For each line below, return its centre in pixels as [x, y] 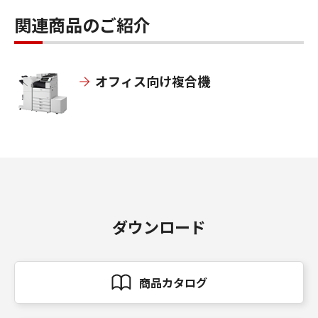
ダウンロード [159, 227]
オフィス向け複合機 [153, 81]
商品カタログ [173, 283]
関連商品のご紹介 [82, 25]
